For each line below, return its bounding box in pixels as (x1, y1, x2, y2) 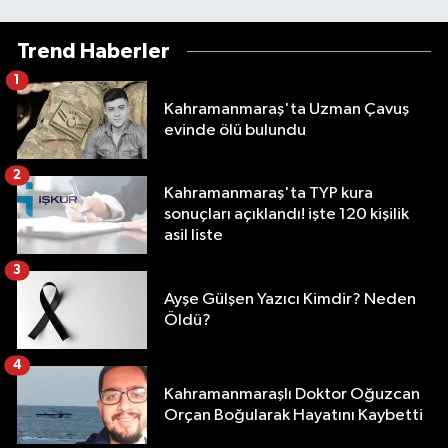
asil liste (164, 227, 223, 245)
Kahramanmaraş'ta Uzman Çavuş (164, 100, 409, 118)
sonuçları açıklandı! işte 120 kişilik (164, 206, 409, 224)
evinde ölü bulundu (164, 121, 306, 139)
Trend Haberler (17, 40, 170, 62)
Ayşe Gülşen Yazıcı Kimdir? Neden (164, 290, 416, 308)
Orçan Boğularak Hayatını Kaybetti (164, 406, 423, 424)
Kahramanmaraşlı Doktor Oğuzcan (164, 385, 420, 403)
